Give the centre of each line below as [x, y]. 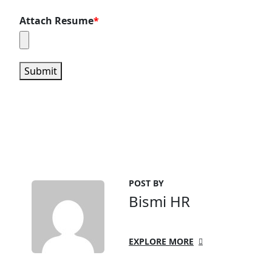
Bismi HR [159, 202]
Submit [41, 71]
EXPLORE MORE [161, 242]
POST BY [146, 183]
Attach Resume [56, 21]
